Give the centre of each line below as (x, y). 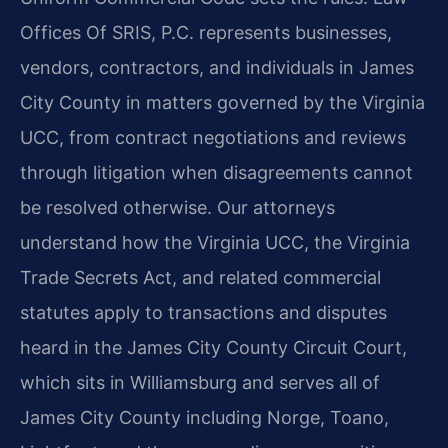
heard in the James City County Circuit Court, (213, 348)
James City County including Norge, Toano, (204, 418)
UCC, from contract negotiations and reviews (213, 138)
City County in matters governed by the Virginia (222, 103)
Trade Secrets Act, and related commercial (200, 278)
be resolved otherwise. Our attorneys (177, 208)
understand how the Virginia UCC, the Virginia (215, 243)
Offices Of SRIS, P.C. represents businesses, (206, 33)
